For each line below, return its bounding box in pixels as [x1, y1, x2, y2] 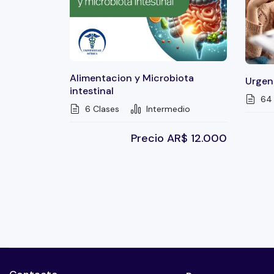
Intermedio [144, 103, 190, 115]
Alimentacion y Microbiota [70, 72, 194, 85]
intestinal [70, 84, 114, 98]
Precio [131, 131, 167, 146]
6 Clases [83, 103, 119, 115]
